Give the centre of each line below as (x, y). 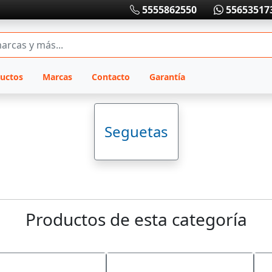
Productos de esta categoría (136, 219)
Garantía (167, 77)
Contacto (110, 77)
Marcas (57, 77)
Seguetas (136, 131)
